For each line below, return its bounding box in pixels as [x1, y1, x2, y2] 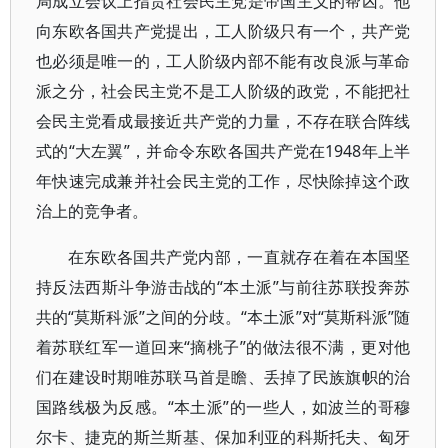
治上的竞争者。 [36, 200, 148, 222]
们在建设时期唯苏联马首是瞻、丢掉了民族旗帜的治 [36, 366, 411, 388]
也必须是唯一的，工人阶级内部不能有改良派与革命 [36, 50, 411, 72]
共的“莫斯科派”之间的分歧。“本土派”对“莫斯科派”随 [36, 306, 411, 328]
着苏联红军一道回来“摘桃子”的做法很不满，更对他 [36, 336, 411, 358]
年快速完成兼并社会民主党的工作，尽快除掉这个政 [36, 170, 411, 192]
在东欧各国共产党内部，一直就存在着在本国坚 [68, 246, 411, 268]
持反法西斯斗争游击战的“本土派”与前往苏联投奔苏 [36, 276, 411, 298]
